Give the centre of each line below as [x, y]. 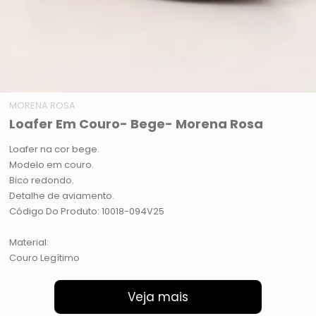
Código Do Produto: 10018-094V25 [87, 212]
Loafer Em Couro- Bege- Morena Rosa [136, 124]
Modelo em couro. [52, 165]
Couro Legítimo [45, 258]
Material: [29, 243]
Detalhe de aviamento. [62, 196]
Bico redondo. [42, 181]
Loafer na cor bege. [55, 150]
